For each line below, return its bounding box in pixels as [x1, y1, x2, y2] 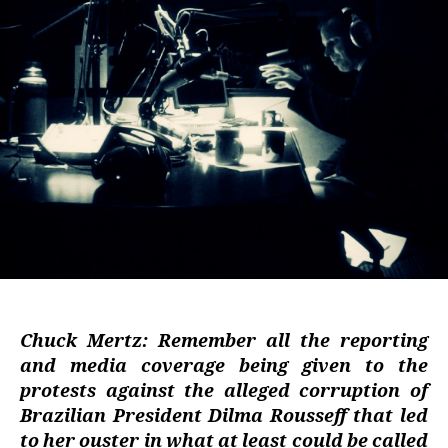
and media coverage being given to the [20, 355, 428, 378]
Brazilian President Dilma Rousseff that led [20, 405, 428, 428]
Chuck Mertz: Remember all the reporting [20, 330, 428, 353]
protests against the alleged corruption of [20, 380, 428, 403]
